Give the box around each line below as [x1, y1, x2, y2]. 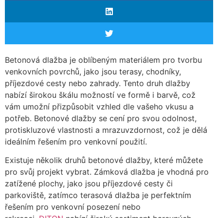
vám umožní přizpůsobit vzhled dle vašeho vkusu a [5, 102, 194, 112]
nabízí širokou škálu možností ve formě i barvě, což [5, 90, 196, 100]
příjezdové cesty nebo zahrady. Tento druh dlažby [5, 78, 190, 89]
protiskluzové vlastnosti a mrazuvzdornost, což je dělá [5, 125, 207, 135]
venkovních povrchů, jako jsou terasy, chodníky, [5, 67, 181, 77]
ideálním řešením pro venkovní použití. [5, 137, 147, 147]
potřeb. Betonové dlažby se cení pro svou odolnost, [5, 113, 197, 124]
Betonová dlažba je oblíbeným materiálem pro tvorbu [5, 55, 202, 65]
